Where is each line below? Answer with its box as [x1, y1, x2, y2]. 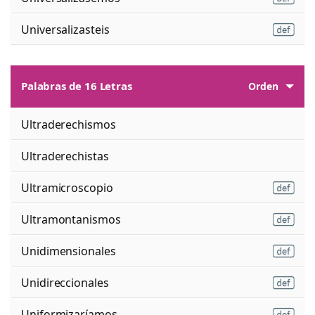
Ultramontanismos [21, 211, 121, 227]
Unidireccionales [21, 274, 109, 290]
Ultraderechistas [21, 148, 109, 164]
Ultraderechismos [21, 116, 116, 132]
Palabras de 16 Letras [21, 79, 132, 94]
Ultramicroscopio [21, 179, 113, 195]
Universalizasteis [21, 21, 110, 37]
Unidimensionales [21, 243, 116, 259]
